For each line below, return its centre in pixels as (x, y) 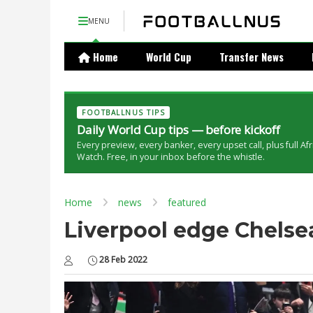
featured (187, 202)
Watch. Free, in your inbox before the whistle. (171, 157)
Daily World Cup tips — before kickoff (179, 130)
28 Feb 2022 (123, 260)
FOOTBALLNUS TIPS (123, 112)
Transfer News (252, 57)
